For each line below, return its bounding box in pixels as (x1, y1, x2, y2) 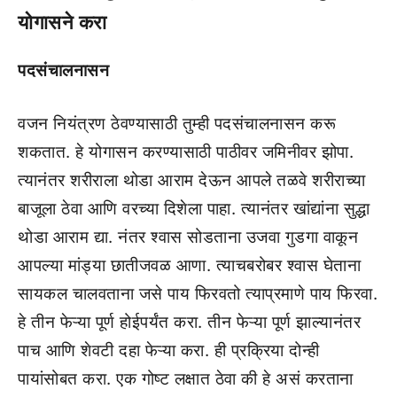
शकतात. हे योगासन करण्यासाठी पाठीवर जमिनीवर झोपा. (18, 142, 354, 162)
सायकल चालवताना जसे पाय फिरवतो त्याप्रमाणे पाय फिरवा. (18, 284, 378, 304)
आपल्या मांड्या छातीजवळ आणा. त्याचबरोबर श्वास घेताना (18, 255, 361, 276)
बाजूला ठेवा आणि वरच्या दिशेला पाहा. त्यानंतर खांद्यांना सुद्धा (18, 198, 370, 219)
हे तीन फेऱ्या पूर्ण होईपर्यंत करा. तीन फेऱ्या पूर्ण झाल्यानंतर (18, 312, 361, 332)
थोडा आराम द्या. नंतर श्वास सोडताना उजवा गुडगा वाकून (18, 227, 358, 247)
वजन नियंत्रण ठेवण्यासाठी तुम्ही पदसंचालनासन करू (18, 113, 336, 134)
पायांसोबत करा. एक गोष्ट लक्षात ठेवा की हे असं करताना (18, 369, 354, 389)
